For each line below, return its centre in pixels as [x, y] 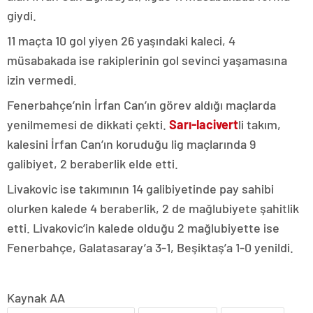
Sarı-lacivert [204, 124]
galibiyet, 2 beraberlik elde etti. [93, 163]
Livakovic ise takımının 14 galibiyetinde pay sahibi [140, 189]
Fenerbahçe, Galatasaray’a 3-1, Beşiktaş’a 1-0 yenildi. [150, 247]
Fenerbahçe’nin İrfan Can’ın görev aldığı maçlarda [141, 105]
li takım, [260, 124]
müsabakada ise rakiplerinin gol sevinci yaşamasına [147, 60]
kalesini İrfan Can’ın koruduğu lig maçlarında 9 [131, 144]
